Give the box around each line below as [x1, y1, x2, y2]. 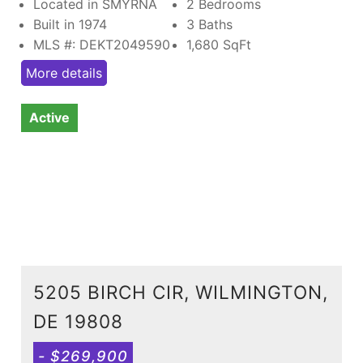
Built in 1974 [33, 15, 107, 32]
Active [29, 109, 70, 126]
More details [26, 64, 102, 81]
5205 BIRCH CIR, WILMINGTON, [33, 280, 328, 303]
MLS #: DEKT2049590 [33, 36, 170, 53]
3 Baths [186, 15, 233, 32]
